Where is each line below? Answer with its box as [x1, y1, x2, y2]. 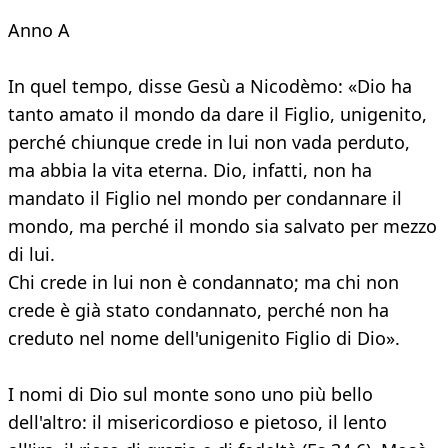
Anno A [8, 18, 70, 43]
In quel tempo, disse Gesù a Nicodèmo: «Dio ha [8, 74, 412, 99]
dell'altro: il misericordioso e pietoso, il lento [8, 410, 387, 435]
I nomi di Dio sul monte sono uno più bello [8, 382, 373, 407]
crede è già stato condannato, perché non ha [8, 298, 389, 323]
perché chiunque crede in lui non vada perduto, [8, 130, 410, 155]
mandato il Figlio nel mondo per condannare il [8, 186, 402, 211]
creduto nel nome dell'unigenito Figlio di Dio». [8, 326, 400, 351]
